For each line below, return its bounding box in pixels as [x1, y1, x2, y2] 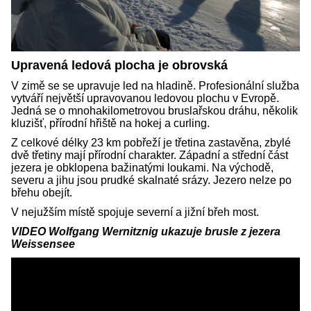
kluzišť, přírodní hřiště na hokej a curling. [11, 117, 210, 130]
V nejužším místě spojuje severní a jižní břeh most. [11, 206, 259, 219]
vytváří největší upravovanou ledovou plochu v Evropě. [11, 92, 279, 105]
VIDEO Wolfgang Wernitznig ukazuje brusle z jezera [11, 226, 280, 238]
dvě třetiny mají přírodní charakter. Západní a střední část [11, 149, 288, 162]
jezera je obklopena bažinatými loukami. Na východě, [11, 162, 274, 174]
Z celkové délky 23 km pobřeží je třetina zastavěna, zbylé [11, 137, 291, 149]
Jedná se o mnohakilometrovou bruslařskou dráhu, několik [11, 105, 298, 117]
